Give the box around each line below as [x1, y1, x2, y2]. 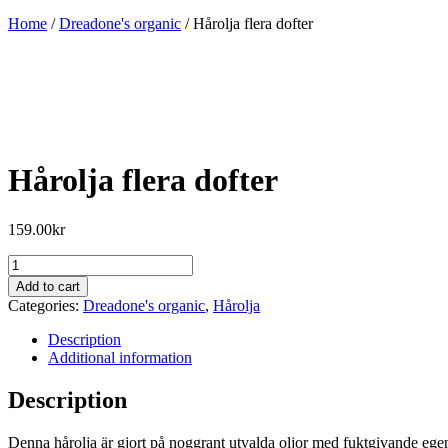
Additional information [48, 348, 192, 366]
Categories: [8, 296, 83, 314]
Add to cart [16, 278, 80, 294]
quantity [7, 307, 58, 325]
